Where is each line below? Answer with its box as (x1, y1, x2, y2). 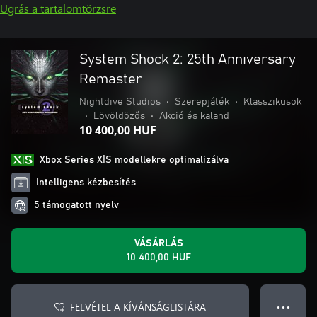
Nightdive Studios (79, 97, 161, 107)
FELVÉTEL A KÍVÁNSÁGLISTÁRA (70, 300, 206, 313)
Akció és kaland (159, 111, 229, 121)
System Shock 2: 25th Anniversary (79, 52, 296, 67)
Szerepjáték (175, 97, 229, 107)
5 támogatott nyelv (34, 200, 119, 210)
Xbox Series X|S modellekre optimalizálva (40, 155, 229, 165)
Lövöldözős (93, 111, 145, 121)
